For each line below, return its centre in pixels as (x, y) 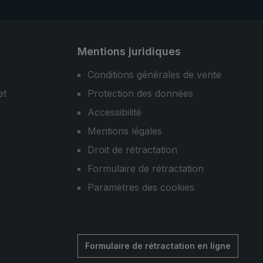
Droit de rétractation (132, 150)
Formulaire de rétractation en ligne (158, 246)
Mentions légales (125, 131)
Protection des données (140, 93)
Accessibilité (114, 112)
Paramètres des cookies (141, 187)
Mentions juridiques (129, 51)
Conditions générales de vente (154, 75)
